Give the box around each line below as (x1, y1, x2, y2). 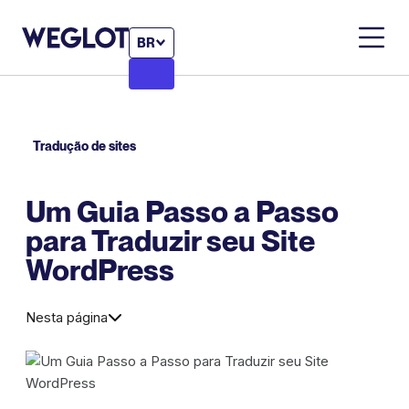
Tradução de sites (33, 138, 136, 153)
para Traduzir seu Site (26, 222, 315, 258)
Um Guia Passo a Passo (26, 193, 339, 229)
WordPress (26, 251, 174, 288)
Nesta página (26, 308, 108, 326)
